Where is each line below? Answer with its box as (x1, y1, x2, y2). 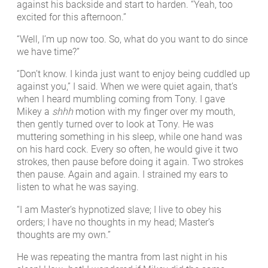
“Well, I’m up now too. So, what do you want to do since (17, 33, 248, 45)
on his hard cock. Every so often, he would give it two (17, 144, 238, 156)
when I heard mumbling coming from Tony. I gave (17, 93, 225, 105)
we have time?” (17, 46, 80, 57)
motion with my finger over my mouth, (73, 106, 235, 118)
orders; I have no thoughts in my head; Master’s (17, 216, 214, 228)
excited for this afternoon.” (17, 11, 126, 23)
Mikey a (17, 106, 52, 118)
